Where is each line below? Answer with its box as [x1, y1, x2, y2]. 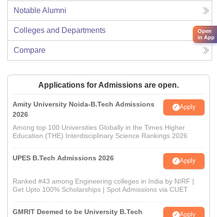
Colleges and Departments [14, 26, 106, 34]
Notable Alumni [14, 6, 66, 15]
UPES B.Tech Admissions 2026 [13, 154, 114, 162]
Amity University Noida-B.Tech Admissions [13, 100, 155, 108]
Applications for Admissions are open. [38, 80, 179, 89]
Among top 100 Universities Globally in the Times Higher [13, 123, 185, 131]
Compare [14, 46, 46, 54]
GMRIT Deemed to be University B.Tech [13, 207, 142, 216]
